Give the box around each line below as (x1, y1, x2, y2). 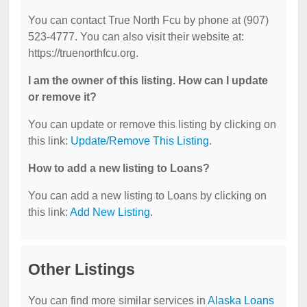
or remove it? (28, 91, 97, 103)
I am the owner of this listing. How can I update (28, 75, 268, 86)
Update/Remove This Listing (71, 135, 209, 147)
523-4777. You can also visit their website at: (28, 31, 244, 42)
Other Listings (28, 260, 135, 278)
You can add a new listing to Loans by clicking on (28, 190, 267, 201)
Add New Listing (70, 206, 150, 218)
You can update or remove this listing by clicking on (28, 119, 276, 130)
